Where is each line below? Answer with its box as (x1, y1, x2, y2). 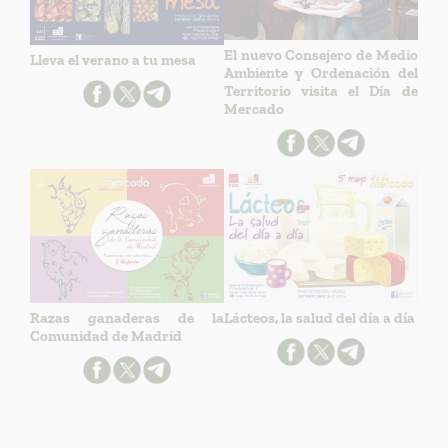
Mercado (223, 99, 284, 118)
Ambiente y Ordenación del (223, 63, 418, 82)
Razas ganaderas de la (30, 309, 224, 328)
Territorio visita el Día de (223, 81, 418, 100)
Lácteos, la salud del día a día (223, 309, 415, 328)
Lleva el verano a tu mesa (30, 51, 197, 70)
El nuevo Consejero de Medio (223, 45, 418, 64)
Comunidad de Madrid (30, 327, 183, 346)
